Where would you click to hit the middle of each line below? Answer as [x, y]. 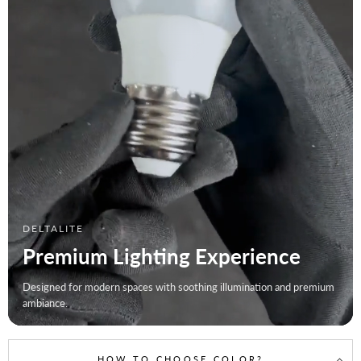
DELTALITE [53, 229]
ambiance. [45, 303]
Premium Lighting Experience [162, 257]
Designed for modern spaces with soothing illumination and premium [178, 287]
